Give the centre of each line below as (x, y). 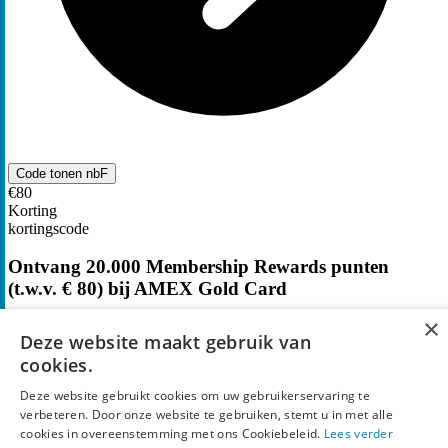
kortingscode (48, 228)
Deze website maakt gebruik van (165, 342)
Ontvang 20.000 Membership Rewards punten (198, 267)
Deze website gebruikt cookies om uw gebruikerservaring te (195, 395)
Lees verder (358, 433)
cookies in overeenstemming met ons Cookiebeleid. (172, 433)
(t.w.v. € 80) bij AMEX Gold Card (147, 289)
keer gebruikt (67, 328)
